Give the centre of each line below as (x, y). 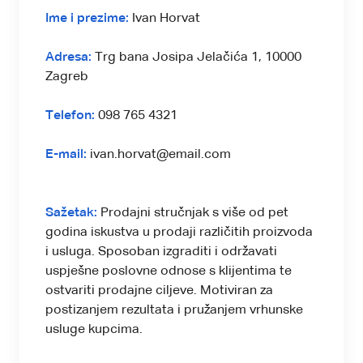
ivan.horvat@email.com (159, 154)
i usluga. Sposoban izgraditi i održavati (161, 252)
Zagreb (67, 77)
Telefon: (70, 115)
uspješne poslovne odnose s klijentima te (169, 271)
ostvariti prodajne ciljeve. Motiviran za (159, 290)
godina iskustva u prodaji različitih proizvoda (179, 232)
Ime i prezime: (87, 18)
